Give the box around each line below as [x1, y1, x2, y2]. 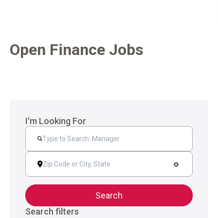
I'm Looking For [25, 116, 86, 127]
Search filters [25, 206, 79, 217]
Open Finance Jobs [10, 40, 144, 59]
